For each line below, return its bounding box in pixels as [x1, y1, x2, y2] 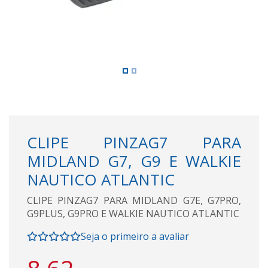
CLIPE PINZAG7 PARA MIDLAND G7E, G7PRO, [27, 193, 241, 207]
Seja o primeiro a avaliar [81, 229, 189, 243]
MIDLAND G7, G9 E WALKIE [27, 150, 241, 172]
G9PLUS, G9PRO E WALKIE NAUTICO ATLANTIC [27, 206, 239, 220]
